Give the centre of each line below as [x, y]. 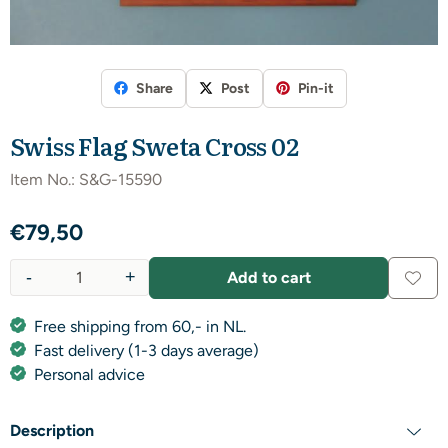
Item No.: [42, 179]
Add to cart [268, 277]
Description [52, 430]
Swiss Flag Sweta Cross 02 [154, 145]
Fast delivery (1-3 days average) [146, 350]
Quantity [40, 288]
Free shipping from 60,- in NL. [140, 326]
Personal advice [89, 374]
